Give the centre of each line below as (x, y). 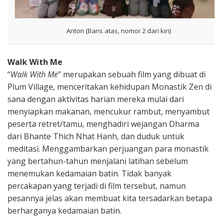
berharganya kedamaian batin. (64, 210)
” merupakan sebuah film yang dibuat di (132, 74)
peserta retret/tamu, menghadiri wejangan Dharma (103, 124)
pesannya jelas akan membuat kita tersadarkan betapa (110, 198)
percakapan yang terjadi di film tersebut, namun (97, 186)
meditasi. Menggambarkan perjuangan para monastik (108, 148)
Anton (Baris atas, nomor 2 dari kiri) (118, 30)
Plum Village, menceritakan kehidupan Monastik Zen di (110, 86)
